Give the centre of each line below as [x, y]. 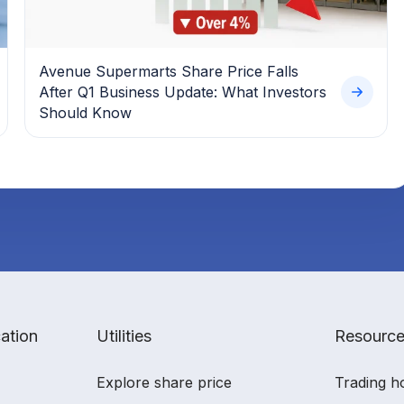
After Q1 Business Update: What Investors [182, 92]
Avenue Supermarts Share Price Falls [168, 71]
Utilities [124, 335]
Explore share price [164, 382]
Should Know [85, 112]
